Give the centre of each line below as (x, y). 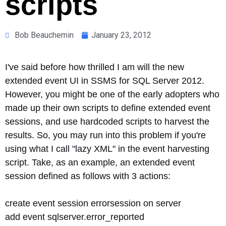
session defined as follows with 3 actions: (88, 176)
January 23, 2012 (121, 35)
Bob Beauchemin (44, 35)
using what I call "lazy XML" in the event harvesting (107, 149)
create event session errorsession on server (93, 203)
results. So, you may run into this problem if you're (105, 135)
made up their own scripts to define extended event (108, 108)
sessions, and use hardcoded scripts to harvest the (107, 122)
